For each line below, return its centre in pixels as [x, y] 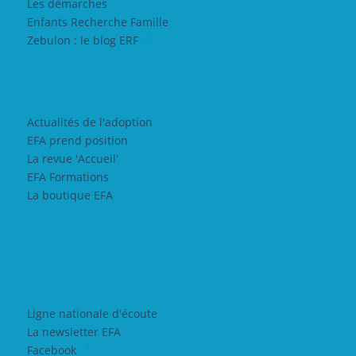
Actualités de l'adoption [89, 122]
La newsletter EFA [74, 332]
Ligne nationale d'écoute [92, 313]
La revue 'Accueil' [72, 159]
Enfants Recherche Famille [97, 22]
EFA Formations [68, 177]
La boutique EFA [70, 195]
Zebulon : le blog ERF [82, 40]
